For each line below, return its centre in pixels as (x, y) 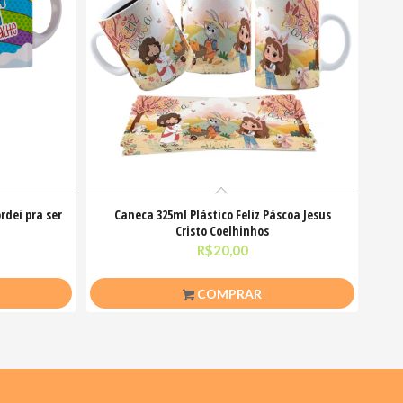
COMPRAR (228, 294)
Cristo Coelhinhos (223, 231)
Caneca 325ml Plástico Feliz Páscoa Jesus (222, 215)
